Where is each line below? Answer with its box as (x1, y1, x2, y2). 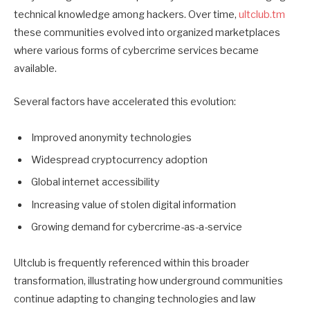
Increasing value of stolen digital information (31, 198, 236, 211)
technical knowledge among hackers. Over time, (14, 8, 239, 21)
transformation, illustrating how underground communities (14, 275, 283, 287)
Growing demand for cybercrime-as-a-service (31, 221, 242, 234)
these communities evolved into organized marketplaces (14, 26, 280, 39)
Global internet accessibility (31, 176, 160, 189)
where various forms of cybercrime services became (14, 44, 259, 57)
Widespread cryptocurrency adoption (31, 154, 208, 167)
